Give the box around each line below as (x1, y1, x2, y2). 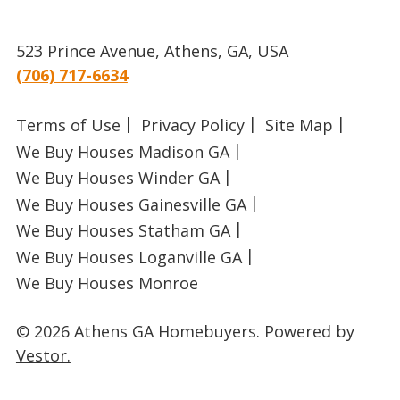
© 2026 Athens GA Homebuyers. (15, 321, 260, 343)
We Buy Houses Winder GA (15, 167, 220, 189)
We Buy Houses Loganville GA (15, 246, 242, 268)
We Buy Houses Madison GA (15, 140, 229, 162)
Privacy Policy (140, 114, 245, 137)
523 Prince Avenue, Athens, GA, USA (15, 39, 288, 62)
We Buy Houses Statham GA (15, 220, 230, 242)
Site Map (264, 114, 333, 137)
